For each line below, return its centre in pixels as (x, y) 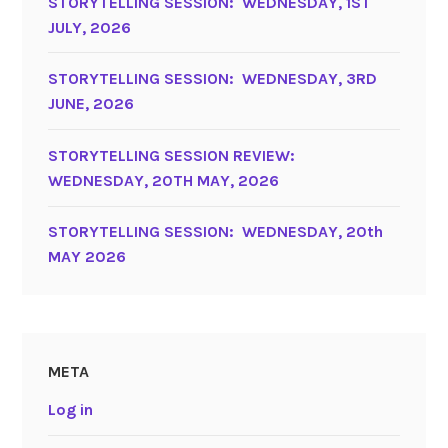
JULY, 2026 (89, 27)
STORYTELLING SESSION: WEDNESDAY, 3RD (212, 79)
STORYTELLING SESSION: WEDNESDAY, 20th (215, 232)
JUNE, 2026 (90, 104)
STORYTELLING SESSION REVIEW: (173, 155)
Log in (70, 409)
